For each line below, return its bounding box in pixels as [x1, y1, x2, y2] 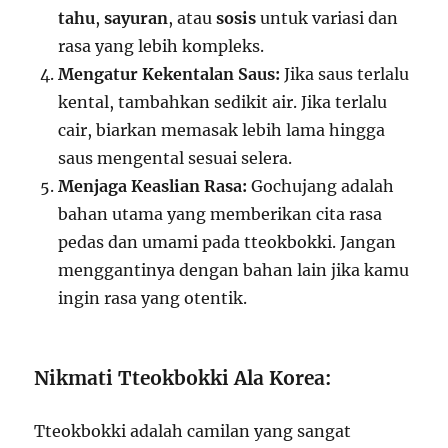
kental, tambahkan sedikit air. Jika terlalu [58, 92, 388, 113]
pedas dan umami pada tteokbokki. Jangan [58, 232, 397, 253]
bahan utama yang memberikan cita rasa [58, 204, 383, 225]
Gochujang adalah [247, 176, 395, 197]
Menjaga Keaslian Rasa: [58, 176, 248, 197]
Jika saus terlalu [280, 64, 410, 85]
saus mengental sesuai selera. [58, 148, 293, 169]
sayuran [104, 8, 169, 29]
